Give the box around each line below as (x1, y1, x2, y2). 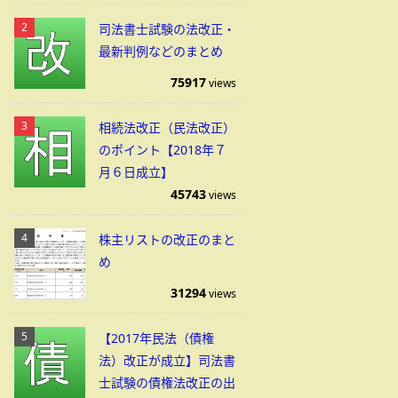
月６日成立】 (99, 163, 173, 180)
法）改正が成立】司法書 (99, 352, 235, 369)
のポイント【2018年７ (99, 141, 227, 158)
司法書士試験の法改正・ (99, 20, 235, 37)
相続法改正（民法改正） (99, 119, 235, 136)
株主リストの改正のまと (99, 231, 235, 248)
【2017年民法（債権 (99, 330, 214, 346)
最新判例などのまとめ (99, 43, 223, 60)
